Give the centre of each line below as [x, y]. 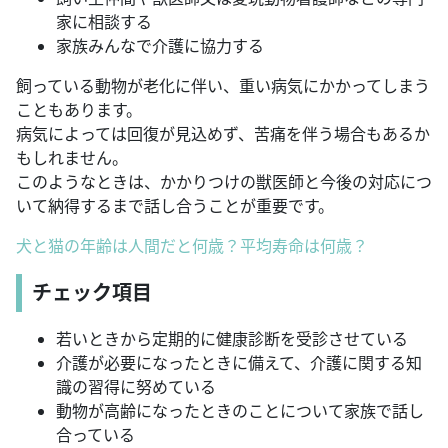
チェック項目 [92, 292]
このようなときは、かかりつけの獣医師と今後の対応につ [224, 181]
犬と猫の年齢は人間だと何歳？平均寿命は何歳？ [192, 245]
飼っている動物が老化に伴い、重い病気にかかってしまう [223, 85]
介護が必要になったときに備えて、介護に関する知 [239, 362]
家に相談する [104, 21]
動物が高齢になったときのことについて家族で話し [240, 410]
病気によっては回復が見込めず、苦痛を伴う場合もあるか [223, 133]
